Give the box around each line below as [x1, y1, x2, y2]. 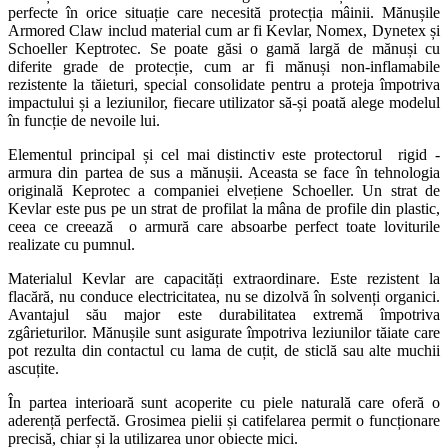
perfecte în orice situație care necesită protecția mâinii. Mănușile [8, 4, 440, 22]
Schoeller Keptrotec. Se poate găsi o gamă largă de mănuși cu [8, 40, 440, 58]
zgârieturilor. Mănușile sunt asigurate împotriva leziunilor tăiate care [8, 324, 440, 342]
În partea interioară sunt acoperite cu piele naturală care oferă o [8, 394, 440, 412]
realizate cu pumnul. [8, 236, 135, 254]
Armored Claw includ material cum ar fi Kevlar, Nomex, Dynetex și [8, 22, 440, 40]
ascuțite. [8, 360, 59, 378]
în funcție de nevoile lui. [8, 112, 160, 130]
